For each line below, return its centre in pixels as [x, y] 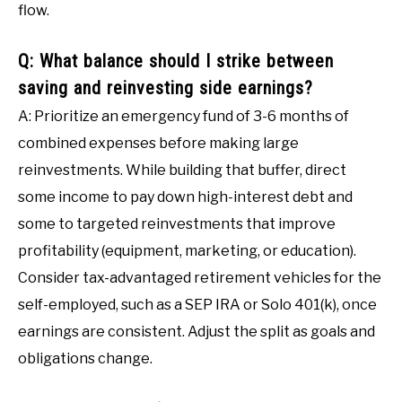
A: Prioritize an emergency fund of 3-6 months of [184, 117]
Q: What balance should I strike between [176, 61]
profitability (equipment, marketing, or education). [187, 251]
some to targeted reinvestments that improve [177, 224]
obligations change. [85, 359]
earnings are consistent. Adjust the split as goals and [197, 332]
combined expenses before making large [158, 144]
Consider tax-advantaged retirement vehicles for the [200, 278]
